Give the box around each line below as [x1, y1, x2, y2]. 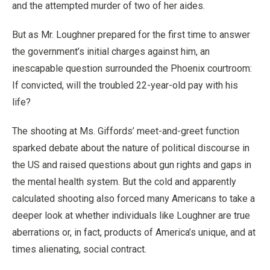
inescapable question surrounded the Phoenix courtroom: [12, 62, 252, 74]
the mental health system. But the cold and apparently [12, 175, 236, 187]
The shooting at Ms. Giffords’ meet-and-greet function [12, 125, 239, 137]
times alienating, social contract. [12, 243, 146, 255]
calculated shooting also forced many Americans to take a [12, 192, 255, 204]
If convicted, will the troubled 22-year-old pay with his [12, 79, 238, 91]
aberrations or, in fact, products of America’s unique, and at [12, 226, 256, 238]
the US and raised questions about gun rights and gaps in [12, 159, 251, 171]
